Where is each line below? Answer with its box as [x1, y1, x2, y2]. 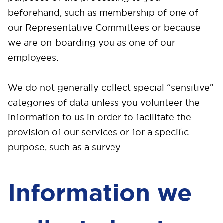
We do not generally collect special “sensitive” [8, 82, 214, 93]
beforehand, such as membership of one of [8, 7, 198, 18]
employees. [8, 52, 58, 63]
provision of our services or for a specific [8, 126, 189, 138]
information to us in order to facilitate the [8, 111, 191, 123]
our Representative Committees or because [8, 22, 201, 33]
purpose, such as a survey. [8, 141, 122, 153]
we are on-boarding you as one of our [8, 37, 175, 48]
